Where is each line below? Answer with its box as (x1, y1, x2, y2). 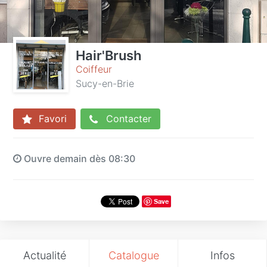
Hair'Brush (76, 48, 141, 63)
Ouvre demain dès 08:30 (21, 152, 135, 164)
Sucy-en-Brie (76, 77, 134, 89)
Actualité (23, 249, 66, 262)
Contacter (103, 113, 151, 125)
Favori (36, 113, 67, 125)
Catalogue (108, 249, 159, 262)
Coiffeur (76, 63, 112, 75)
